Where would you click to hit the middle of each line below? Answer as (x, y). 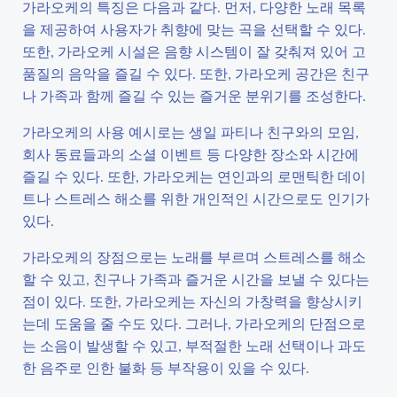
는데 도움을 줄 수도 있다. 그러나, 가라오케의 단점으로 (194, 323)
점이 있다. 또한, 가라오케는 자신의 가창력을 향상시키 (192, 301)
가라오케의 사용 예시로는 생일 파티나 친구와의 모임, (191, 132)
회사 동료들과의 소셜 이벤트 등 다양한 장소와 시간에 (191, 154)
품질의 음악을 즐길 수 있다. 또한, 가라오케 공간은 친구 (196, 73)
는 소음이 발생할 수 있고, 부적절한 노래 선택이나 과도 (194, 345)
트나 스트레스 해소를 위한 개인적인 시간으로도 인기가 (196, 198)
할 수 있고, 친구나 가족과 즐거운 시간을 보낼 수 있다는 (196, 279)
